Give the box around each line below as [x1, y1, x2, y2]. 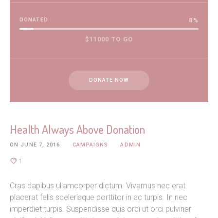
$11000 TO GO [85, 36, 133, 43]
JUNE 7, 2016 [20, 142, 60, 148]
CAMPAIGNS [72, 142, 109, 148]
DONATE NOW [89, 77, 129, 84]
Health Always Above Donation [10, 122, 145, 137]
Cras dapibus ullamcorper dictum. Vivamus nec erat [10, 181, 185, 191]
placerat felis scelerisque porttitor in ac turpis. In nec [10, 193, 187, 202]
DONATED [19, 17, 48, 23]
